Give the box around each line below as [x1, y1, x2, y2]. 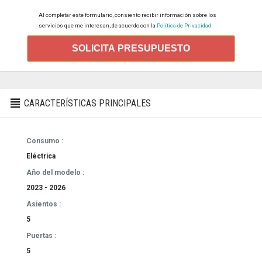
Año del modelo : [26, 168, 84, 177]
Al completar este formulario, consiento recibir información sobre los [39, 11, 216, 18]
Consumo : [26, 136, 63, 145]
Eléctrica [26, 151, 56, 160]
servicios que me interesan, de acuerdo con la [39, 22, 156, 29]
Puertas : [26, 231, 56, 240]
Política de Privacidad [156, 22, 211, 29]
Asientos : [26, 199, 61, 208]
